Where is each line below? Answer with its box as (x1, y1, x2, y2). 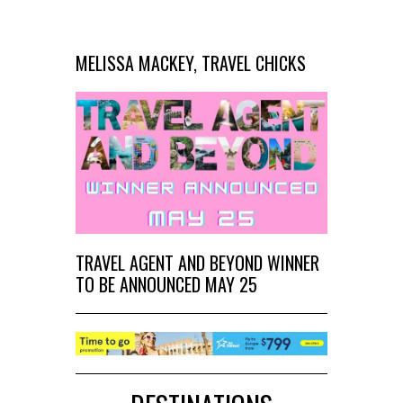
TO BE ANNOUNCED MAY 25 (76, 270, 257, 298)
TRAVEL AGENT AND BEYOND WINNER (76, 248, 319, 276)
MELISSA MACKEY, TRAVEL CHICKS (76, 49, 306, 76)
